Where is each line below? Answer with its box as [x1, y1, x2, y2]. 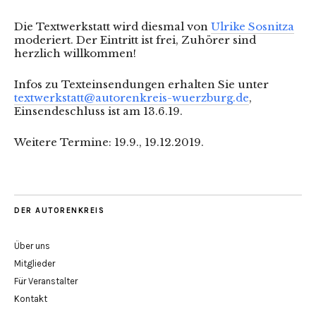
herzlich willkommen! [14, 47, 136, 61]
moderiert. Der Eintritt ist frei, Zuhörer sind [14, 33, 256, 47]
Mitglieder [14, 258, 55, 269]
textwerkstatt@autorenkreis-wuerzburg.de [14, 91, 249, 105]
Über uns [14, 241, 50, 252]
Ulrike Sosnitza [211, 20, 294, 34]
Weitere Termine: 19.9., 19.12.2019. [14, 135, 204, 150]
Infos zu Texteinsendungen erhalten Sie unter [14, 78, 269, 92]
